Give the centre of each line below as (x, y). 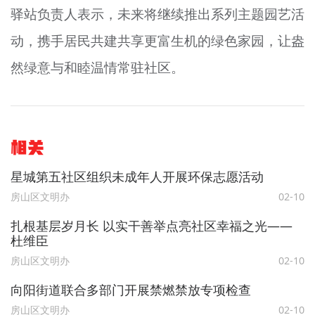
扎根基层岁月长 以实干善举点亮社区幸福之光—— (151, 226)
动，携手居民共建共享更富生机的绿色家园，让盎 (157, 41)
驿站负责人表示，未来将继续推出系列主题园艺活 (157, 14)
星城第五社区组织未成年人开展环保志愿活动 (137, 176)
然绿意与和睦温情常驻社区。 (97, 68)
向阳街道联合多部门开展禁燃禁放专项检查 (130, 290)
